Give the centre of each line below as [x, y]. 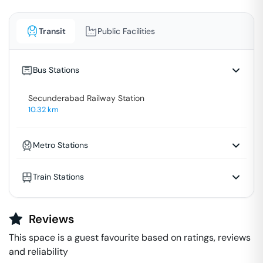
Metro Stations [60, 145]
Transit [52, 31]
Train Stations [58, 177]
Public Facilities [126, 31]
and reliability [38, 252]
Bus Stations [56, 70]
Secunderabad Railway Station [86, 98]
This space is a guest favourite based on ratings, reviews [130, 237]
